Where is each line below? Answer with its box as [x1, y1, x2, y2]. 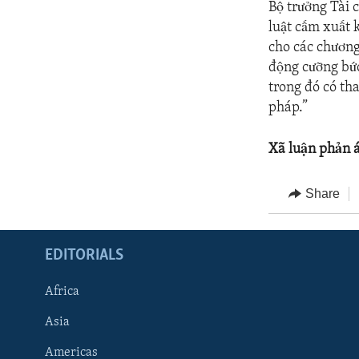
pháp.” [268, 99, 309, 115]
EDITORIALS [45, 248, 123, 264]
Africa [45, 285, 79, 299]
